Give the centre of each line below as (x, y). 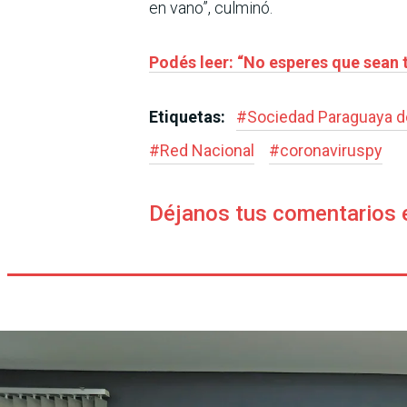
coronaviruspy (331, 151)
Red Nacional (207, 151)
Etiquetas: (189, 117)
